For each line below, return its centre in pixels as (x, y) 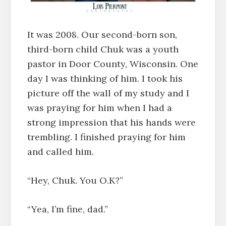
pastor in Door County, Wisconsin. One (112, 64)
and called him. (60, 152)
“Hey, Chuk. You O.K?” (75, 181)
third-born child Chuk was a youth (103, 49)
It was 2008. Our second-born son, (102, 35)
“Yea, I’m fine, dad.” (67, 209)
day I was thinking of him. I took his (105, 79)
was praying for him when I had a (99, 108)
